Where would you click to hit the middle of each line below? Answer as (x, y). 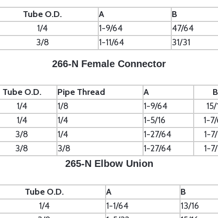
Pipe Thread (81, 92)
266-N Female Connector (109, 64)
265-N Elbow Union (109, 163)
